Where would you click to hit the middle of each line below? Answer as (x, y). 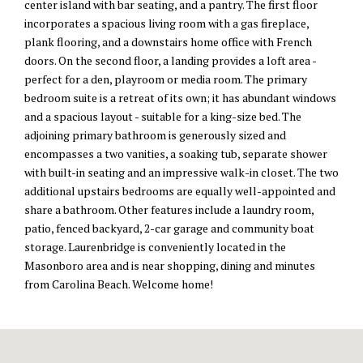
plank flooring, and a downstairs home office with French (168, 42)
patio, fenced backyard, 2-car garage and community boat (169, 228)
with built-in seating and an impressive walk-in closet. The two (181, 173)
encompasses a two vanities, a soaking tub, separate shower (176, 154)
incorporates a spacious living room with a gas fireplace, (167, 23)
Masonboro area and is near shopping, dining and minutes (170, 266)
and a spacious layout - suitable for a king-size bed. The (163, 117)
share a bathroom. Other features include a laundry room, (169, 210)
